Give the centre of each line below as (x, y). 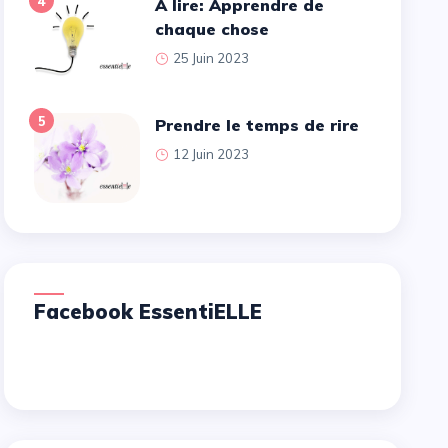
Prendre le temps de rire (262, 124)
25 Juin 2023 (210, 57)
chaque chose (211, 28)
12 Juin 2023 (210, 153)
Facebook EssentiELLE (154, 311)
